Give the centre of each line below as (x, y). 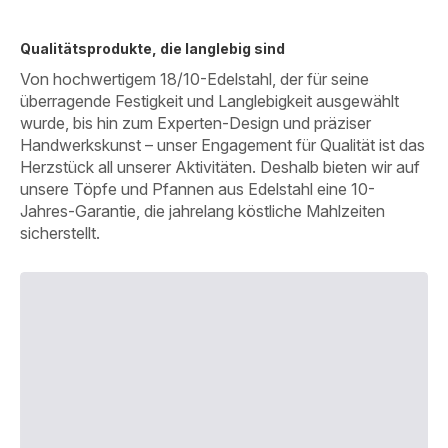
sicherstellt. (60, 232)
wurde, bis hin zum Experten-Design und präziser (195, 122)
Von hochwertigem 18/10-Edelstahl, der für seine (194, 78)
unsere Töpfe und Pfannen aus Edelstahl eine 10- (197, 188)
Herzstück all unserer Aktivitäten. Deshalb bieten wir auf (220, 166)
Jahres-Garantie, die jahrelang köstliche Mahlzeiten (202, 210)
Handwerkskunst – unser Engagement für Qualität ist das (222, 144)
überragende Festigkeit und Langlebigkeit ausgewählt (209, 100)
